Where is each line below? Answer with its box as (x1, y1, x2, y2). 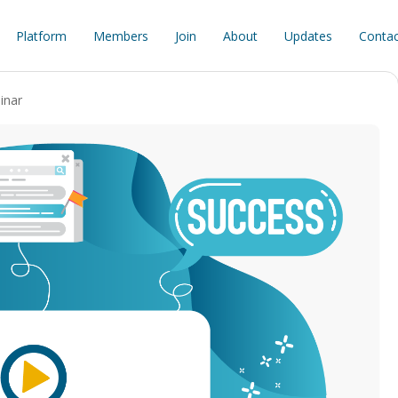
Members (92, 27, 148, 44)
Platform (15, 27, 67, 44)
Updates (283, 27, 332, 44)
